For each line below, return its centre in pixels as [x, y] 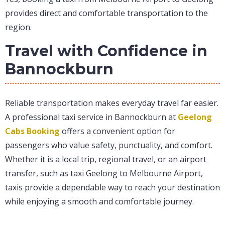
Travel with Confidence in [106, 51]
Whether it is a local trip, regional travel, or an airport [106, 159]
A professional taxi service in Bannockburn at [91, 117]
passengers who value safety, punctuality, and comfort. [109, 145]
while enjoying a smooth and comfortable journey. [99, 202]
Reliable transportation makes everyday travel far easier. [112, 103]
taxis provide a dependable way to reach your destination [113, 188]
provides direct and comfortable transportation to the [106, 13]
